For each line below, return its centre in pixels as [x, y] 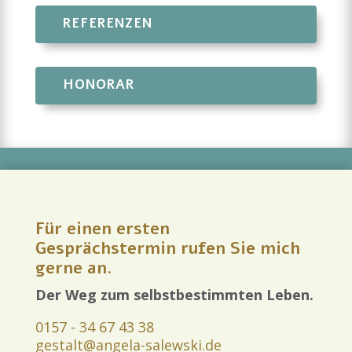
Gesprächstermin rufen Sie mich [167, 248]
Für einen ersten [102, 228]
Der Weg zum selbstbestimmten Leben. [174, 294]
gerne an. [73, 268]
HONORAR [98, 84]
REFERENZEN [107, 23]
